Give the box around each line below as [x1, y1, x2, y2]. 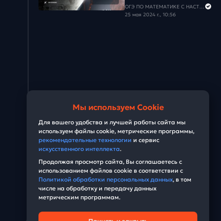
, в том [173, 176, 191, 183]
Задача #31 [53, 63, 92, 72]
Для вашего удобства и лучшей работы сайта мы [38, 118, 185, 126]
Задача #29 [53, 19, 94, 28]
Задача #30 [53, 41, 94, 50]
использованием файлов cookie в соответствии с [38, 167, 183, 174]
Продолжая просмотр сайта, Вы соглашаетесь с [38, 158, 182, 165]
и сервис [132, 136, 159, 144]
